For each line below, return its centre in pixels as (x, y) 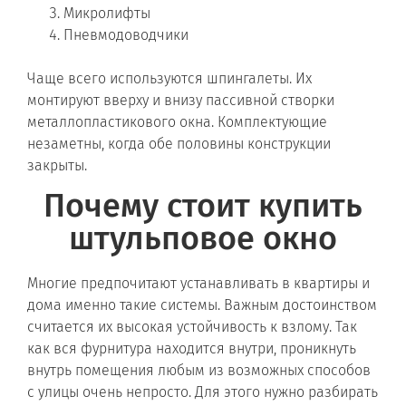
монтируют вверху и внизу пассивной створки (181, 100)
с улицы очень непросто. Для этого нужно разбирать (203, 391)
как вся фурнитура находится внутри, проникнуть (192, 348)
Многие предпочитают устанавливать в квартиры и (198, 283)
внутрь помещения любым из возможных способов (199, 370)
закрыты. (57, 165)
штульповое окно (203, 238)
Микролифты (107, 13)
